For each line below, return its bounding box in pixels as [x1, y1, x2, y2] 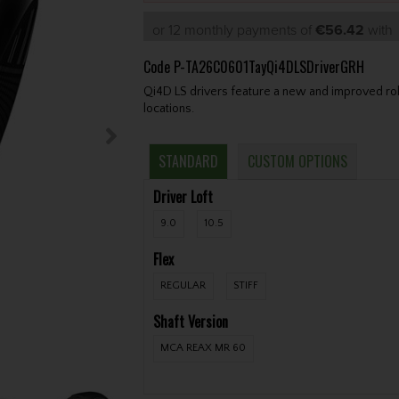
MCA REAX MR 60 [160, 342, 247, 354]
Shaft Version [152, 310, 228, 332]
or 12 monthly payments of [151, 20, 315, 39]
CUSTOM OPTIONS [248, 150, 348, 172]
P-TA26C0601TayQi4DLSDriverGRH [173, 55, 364, 77]
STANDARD [159, 150, 219, 172]
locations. [142, 101, 194, 116]
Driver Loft [152, 185, 213, 208]
